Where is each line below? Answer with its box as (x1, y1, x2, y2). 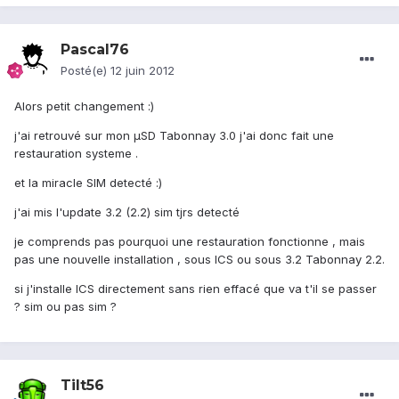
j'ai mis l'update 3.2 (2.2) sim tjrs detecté (14, 205, 240, 220)
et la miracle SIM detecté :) (14, 175, 162, 191)
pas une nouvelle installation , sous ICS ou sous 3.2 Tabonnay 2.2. (14, 252, 385, 267)
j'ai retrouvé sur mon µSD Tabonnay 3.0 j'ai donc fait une (14, 128, 334, 143)
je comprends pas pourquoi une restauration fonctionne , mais (14, 234, 365, 249)
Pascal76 (61, 41, 129, 59)
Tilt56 (61, 377, 104, 395)
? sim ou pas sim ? (14, 299, 117, 314)
